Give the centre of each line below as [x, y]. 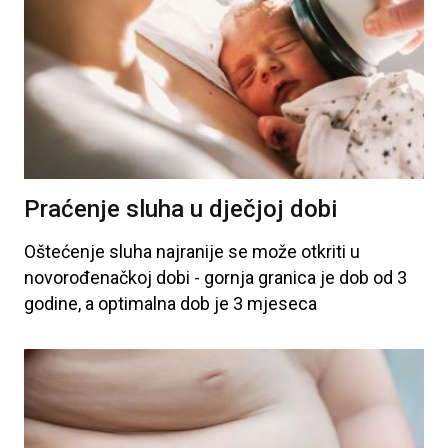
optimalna [135, 303]
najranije [188, 251]
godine [51, 303]
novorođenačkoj [88, 277]
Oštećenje [64, 251]
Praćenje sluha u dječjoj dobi [180, 208]
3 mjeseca [273, 303]
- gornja [222, 277]
